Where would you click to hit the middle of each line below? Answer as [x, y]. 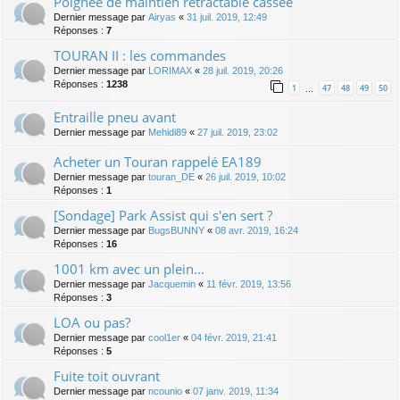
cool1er [164, 338]
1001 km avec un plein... [129, 269]
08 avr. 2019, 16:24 [257, 231]
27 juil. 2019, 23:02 [237, 133]
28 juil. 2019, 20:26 [243, 71]
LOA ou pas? [92, 323]
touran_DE [171, 177]
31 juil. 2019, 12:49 [227, 17]
